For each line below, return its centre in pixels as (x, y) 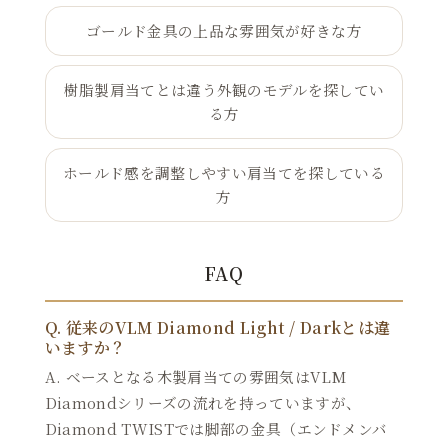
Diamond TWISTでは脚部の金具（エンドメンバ (216, 428)
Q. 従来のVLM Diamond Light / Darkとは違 (217, 327)
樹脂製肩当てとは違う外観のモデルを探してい (224, 90)
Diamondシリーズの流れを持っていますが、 (203, 402)
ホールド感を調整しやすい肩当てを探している (224, 173)
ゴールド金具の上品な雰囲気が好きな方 (224, 31)
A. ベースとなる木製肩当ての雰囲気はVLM (195, 376)
